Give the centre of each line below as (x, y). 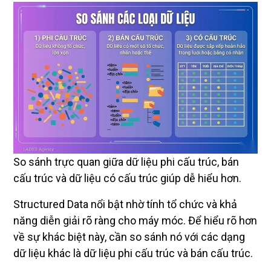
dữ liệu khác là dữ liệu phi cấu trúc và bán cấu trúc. (133, 253)
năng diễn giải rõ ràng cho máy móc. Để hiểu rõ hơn (135, 220)
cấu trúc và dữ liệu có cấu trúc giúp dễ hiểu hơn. (127, 178)
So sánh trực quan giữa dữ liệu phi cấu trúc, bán (126, 162)
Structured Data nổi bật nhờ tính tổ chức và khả (125, 204)
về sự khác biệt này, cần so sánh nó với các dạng (129, 237)
